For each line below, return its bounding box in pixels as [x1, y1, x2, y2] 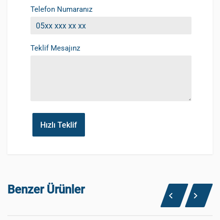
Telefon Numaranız [30, 5, 92, 14]
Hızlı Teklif [40, 120, 77, 130]
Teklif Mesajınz [30, 44, 80, 53]
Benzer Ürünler [7, 183, 84, 196]
